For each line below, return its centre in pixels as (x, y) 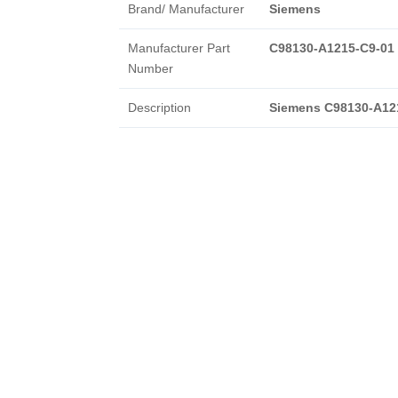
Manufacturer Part (179, 48)
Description (159, 107)
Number (150, 68)
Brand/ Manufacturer (186, 9)
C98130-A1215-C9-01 (332, 48)
